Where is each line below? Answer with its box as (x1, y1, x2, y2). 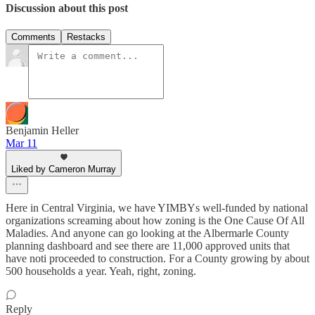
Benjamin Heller (6, 124, 79, 137)
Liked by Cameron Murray (11, 164, 116, 175)
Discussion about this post (6, 2, 128, 15)
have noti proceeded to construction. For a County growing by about (6, 252, 309, 265)
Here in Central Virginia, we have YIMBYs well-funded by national (6, 202, 308, 214)
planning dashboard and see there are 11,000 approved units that (6, 240, 290, 252)
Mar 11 (6, 137, 37, 150)
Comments (11, 32, 56, 43)
